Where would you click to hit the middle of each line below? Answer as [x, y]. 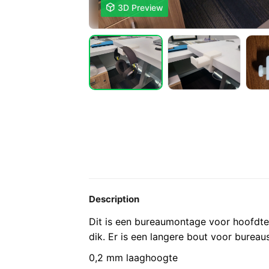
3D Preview [141, 7]
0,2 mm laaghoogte [133, 258]
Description [114, 199]
